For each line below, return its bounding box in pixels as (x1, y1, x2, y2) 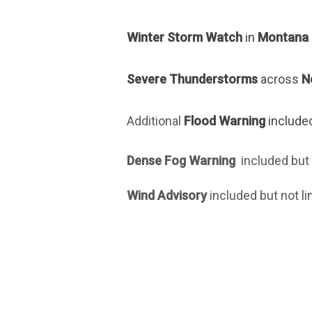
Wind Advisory (127, 187, 210, 203)
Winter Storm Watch (127, 29, 242, 45)
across (260, 71, 302, 86)
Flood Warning (184, 113, 268, 128)
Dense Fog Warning (127, 153, 238, 168)
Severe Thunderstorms (127, 71, 260, 86)
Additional (127, 113, 184, 128)
